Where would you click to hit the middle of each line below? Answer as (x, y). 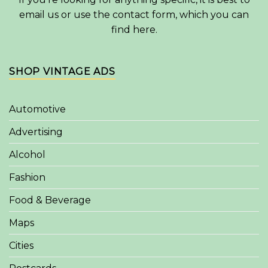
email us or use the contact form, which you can (134, 15)
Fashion (27, 177)
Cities (21, 245)
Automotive (37, 109)
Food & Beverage (50, 200)
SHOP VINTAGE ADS (62, 72)
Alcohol (27, 154)
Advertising (36, 132)
